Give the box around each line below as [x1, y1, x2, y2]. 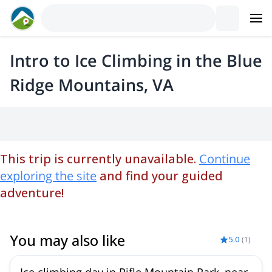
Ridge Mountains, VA [10, 73, 174, 96]
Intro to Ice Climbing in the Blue [10, 49, 262, 72]
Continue [199, 151, 250, 167]
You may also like [10, 230, 125, 250]
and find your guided [100, 168, 223, 184]
